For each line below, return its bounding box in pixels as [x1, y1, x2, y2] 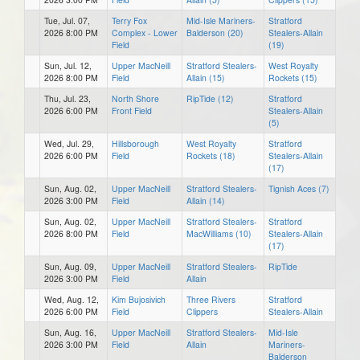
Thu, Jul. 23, [44, 92, 91, 104]
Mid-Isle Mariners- [186, 14, 256, 27]
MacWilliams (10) [186, 227, 252, 239]
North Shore [112, 92, 159, 104]
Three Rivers [186, 292, 235, 305]
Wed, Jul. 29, [44, 137, 94, 149]
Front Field [112, 104, 152, 117]
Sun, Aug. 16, [44, 325, 96, 338]
